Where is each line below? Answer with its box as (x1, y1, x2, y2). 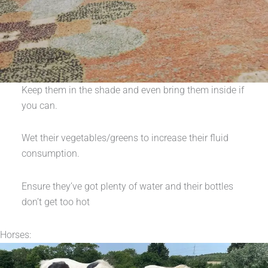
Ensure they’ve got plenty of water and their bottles (21, 180, 233, 192)
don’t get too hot (21, 196, 92, 208)
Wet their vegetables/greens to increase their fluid (21, 132, 229, 144)
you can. (21, 99, 57, 111)
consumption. (21, 148, 80, 160)
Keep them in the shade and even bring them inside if (21, 84, 244, 96)
